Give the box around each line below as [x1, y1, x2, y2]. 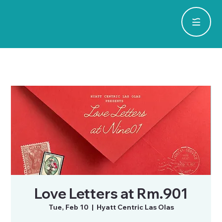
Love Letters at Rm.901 [34, 184, 188, 202]
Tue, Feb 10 [48, 202, 89, 212]
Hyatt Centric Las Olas [96, 202, 174, 212]
